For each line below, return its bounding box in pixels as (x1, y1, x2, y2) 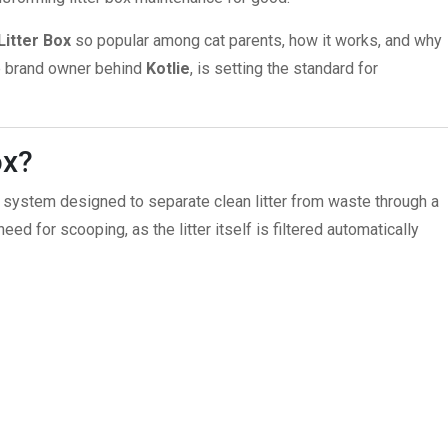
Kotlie (146, 59, 190, 79)
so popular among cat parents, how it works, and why (71, 31, 442, 51)
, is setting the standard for (190, 59, 378, 79)
